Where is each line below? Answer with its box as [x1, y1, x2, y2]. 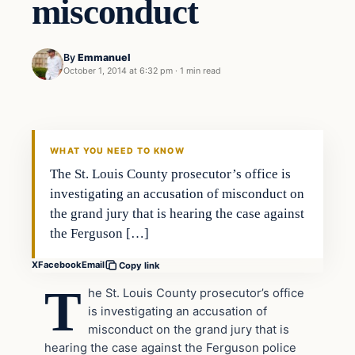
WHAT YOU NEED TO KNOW [50, 145, 185, 156]
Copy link [119, 259, 160, 271]
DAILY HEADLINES [39, 129, 121, 139]
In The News [32, 74, 123, 94]
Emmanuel [78, 52, 131, 64]
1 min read [180, 66, 221, 77]
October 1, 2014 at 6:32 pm [63, 66, 173, 77]
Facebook [38, 259, 82, 271]
